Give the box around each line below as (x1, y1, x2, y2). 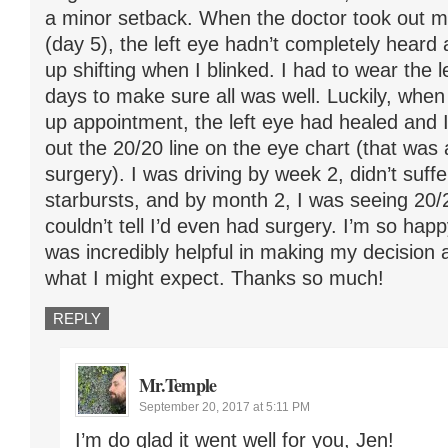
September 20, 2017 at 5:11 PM (139, 399, 310, 414)
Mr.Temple (139, 371, 216, 398)
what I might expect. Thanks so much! (45, 266, 384, 289)
